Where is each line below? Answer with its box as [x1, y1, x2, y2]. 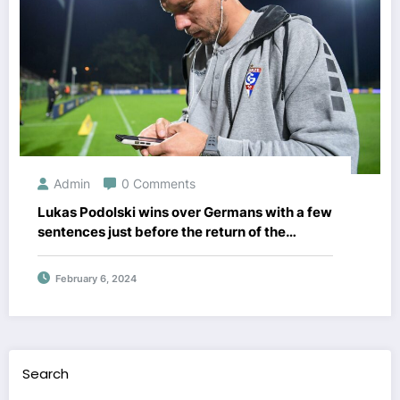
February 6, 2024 [55, 272, 137, 285]
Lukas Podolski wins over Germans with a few [37, 203, 332, 221]
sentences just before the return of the [37, 222, 286, 240]
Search [22, 364, 69, 384]
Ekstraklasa [37, 242, 114, 260]
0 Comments [121, 175, 196, 191]
